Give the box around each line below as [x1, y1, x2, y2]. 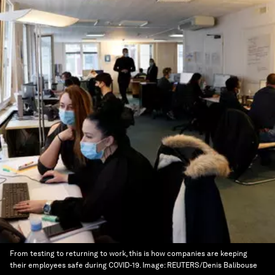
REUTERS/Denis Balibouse [167, 261, 257, 269]
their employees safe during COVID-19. [10, 261, 141, 269]
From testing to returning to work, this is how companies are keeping [10, 249, 247, 258]
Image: [142, 261, 167, 269]
